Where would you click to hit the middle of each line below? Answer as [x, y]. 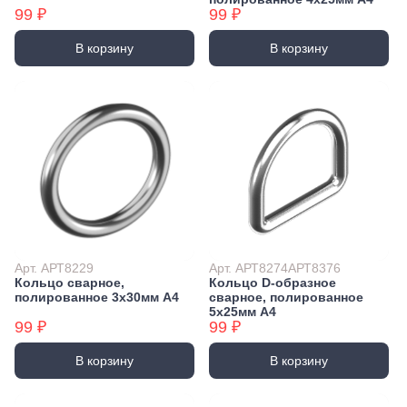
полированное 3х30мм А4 [97, 298]
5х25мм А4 [243, 312]
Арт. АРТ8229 [54, 268]
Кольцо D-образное [273, 283]
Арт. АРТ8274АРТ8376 [275, 268]
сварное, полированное [286, 298]
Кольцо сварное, [69, 283]
